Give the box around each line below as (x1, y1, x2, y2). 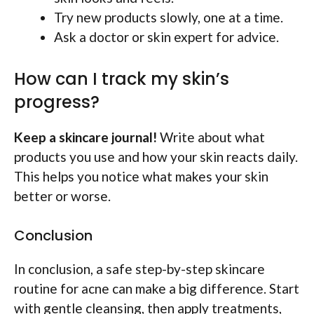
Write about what (157, 128, 265, 145)
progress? (14, 90, 100, 114)
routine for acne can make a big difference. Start (14, 280, 299, 297)
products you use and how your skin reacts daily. (14, 148, 298, 165)
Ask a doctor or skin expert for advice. (54, 29, 279, 46)
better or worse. (14, 187, 111, 204)
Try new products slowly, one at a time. (54, 9, 283, 26)
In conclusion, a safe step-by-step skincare (14, 261, 265, 278)
